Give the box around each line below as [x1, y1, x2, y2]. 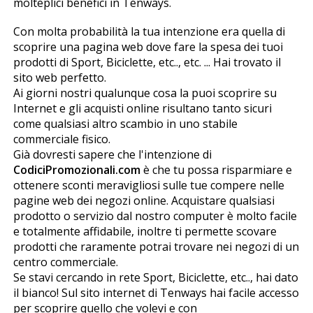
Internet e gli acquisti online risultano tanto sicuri [13, 100, 272, 116]
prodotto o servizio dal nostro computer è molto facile [13, 208, 297, 224]
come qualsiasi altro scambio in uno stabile [13, 115, 238, 131]
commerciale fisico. [13, 131, 110, 147]
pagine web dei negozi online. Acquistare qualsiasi [13, 192, 275, 208]
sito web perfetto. [13, 69, 106, 85]
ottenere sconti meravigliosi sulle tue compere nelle [13, 177, 284, 193]
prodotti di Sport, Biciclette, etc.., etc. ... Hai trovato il [13, 54, 281, 70]
